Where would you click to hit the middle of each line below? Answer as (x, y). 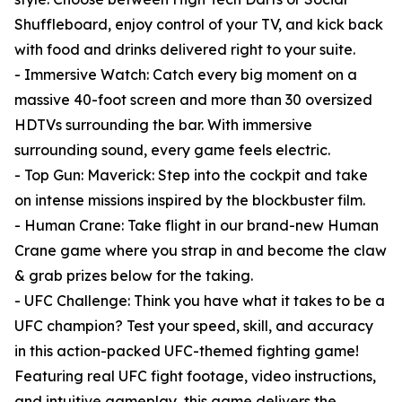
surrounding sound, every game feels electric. (172, 150)
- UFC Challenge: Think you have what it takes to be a (200, 301)
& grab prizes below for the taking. (134, 276)
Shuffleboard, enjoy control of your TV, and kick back (199, 25)
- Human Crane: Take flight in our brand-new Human (197, 226)
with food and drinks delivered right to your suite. (185, 50)
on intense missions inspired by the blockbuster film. (190, 201)
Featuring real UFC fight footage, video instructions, (195, 376)
